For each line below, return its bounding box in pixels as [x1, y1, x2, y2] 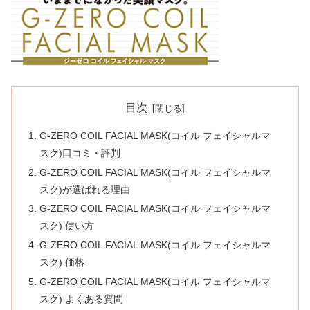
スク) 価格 [39, 257, 85, 268]
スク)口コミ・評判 [39, 147, 121, 158]
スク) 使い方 [39, 220, 95, 232]
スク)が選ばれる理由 [39, 183, 131, 195]
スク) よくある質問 [39, 293, 124, 305]
